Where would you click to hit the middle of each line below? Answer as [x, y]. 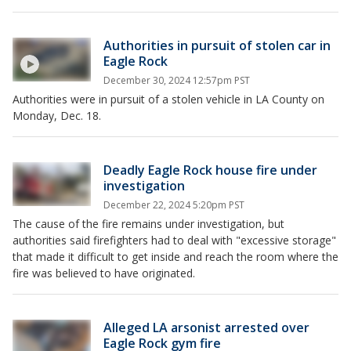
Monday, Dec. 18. [57, 116]
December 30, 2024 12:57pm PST [177, 81]
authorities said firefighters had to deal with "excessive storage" [174, 241]
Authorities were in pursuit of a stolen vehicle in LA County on [168, 100]
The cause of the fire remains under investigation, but [148, 224]
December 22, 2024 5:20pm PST [174, 205]
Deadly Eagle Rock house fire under [210, 170]
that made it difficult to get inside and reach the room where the [175, 257]
